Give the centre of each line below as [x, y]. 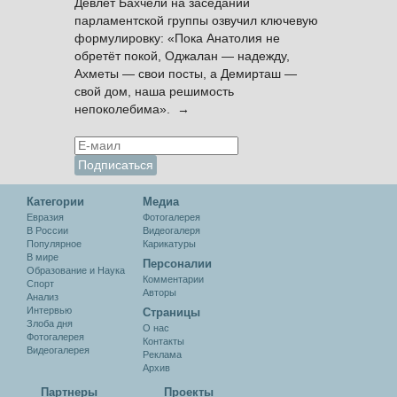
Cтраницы [171, 312]
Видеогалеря [171, 230]
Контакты [163, 341]
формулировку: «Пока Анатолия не [177, 39]
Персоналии [177, 264]
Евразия [45, 217]
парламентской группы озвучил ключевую [196, 21]
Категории [55, 202]
